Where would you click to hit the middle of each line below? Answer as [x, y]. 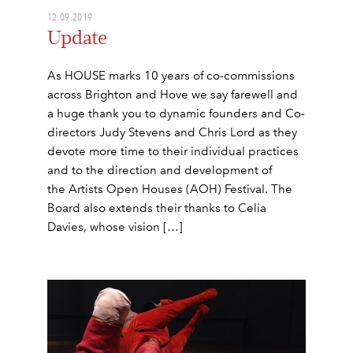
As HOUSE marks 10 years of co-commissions [171, 75]
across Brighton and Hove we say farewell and [173, 94]
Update [77, 38]
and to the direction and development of [160, 170]
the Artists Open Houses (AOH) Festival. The [170, 189]
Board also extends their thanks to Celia [157, 208]
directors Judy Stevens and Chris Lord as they [172, 132]
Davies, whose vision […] [115, 227]
